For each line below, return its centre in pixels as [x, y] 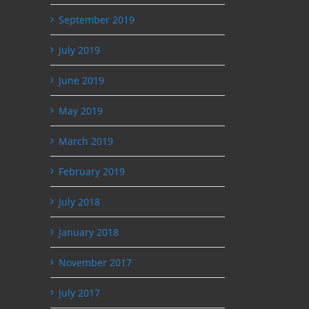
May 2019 [81, 110]
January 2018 [89, 232]
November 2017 [95, 262]
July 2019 [79, 50]
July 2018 [79, 201]
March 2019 [86, 141]
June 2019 [81, 80]
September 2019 [97, 19]
